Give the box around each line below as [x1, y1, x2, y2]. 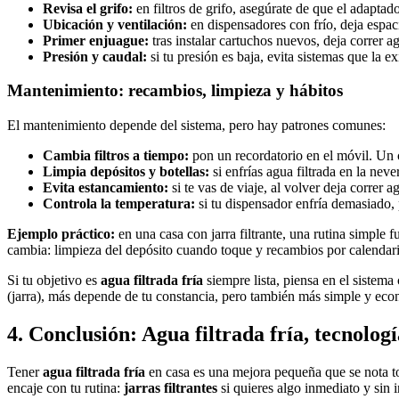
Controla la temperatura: [43, 195, 195, 211]
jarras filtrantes [124, 379, 217, 395]
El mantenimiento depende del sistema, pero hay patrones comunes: [7, 117, 386, 133]
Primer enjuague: [43, 32, 149, 48]
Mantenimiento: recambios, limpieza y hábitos [7, 81, 343, 101]
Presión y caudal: [43, 48, 147, 64]
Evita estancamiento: [43, 179, 168, 195]
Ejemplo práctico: [7, 225, 115, 241]
